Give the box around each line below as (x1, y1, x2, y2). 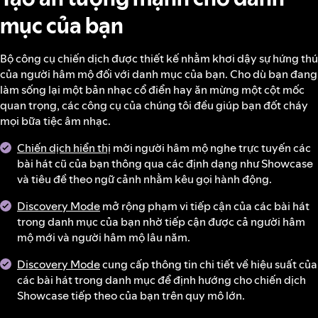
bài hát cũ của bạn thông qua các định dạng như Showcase (17, 155, 313, 172)
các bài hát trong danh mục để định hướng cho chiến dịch (17, 272, 306, 288)
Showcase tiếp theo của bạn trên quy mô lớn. (17, 287, 245, 304)
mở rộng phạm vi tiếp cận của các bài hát (100, 198, 309, 214)
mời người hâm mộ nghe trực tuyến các (111, 140, 311, 156)
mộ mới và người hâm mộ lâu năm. (17, 229, 190, 246)
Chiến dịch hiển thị (17, 140, 111, 156)
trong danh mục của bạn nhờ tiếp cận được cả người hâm (17, 214, 305, 230)
